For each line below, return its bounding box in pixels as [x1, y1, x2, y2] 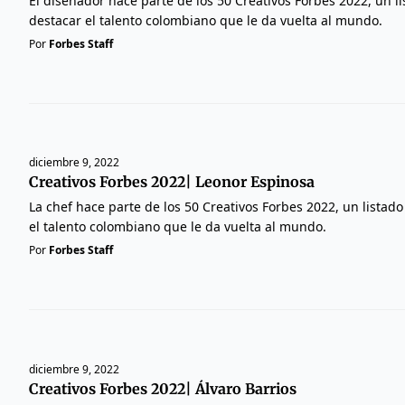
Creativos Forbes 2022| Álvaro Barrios [29, 380, 297, 399]
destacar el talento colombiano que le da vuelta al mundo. [29, 11, 382, 29]
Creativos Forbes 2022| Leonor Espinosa [29, 173, 315, 192]
